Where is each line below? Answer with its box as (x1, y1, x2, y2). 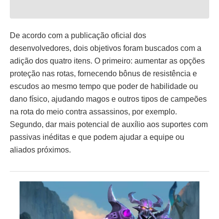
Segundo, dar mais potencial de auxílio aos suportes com (10, 120, 208, 129)
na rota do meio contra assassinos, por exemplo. (10, 108, 177, 116)
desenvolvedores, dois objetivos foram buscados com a (10, 44, 201, 52)
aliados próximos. (10, 146, 71, 154)
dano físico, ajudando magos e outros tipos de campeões (10, 95, 207, 103)
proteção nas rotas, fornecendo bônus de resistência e (10, 69, 197, 78)
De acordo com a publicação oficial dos (10, 31, 146, 40)
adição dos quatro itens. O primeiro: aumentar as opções (10, 57, 205, 65)
